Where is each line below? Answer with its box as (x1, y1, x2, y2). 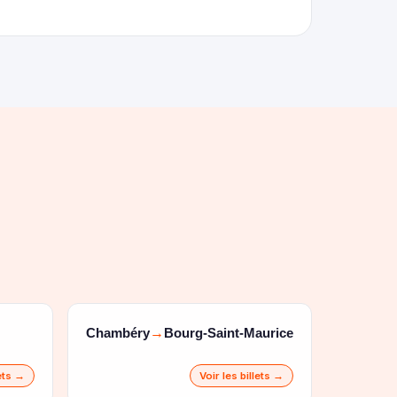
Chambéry (86, 324, 150, 340)
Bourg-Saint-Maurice (164, 324, 293, 340)
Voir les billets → (199, 370, 284, 382)
